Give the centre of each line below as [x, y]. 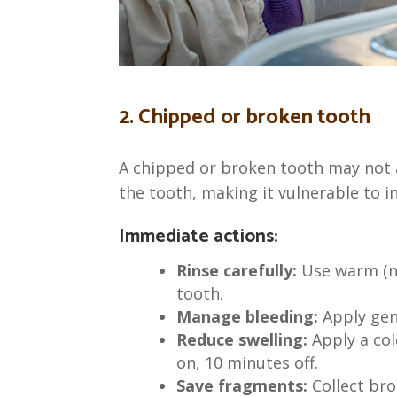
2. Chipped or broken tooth [245, 118]
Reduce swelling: [244, 340]
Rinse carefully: [236, 271]
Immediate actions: [198, 237]
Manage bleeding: [249, 317]
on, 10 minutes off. [247, 363]
